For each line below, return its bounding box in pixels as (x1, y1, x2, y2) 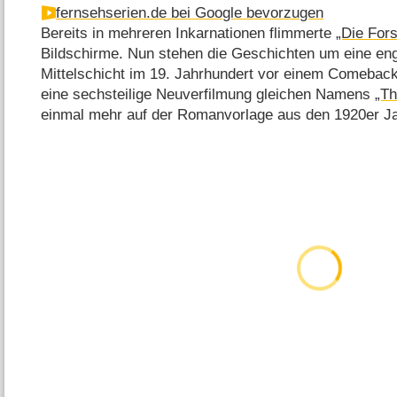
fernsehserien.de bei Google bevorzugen (56, 4, 324, 21)
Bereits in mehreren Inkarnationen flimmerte (41, 24, 337, 42)
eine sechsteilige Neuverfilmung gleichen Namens (41, 85, 376, 103)
